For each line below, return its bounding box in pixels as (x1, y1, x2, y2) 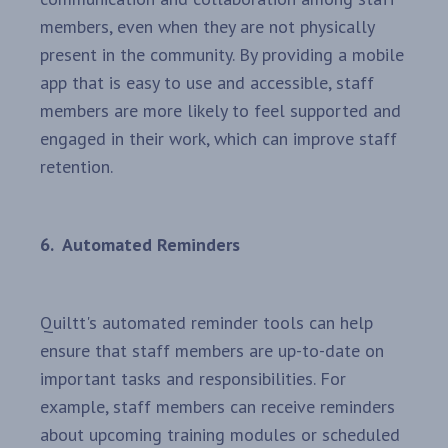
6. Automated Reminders (40, 233, 240, 257)
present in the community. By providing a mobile (40, 43, 404, 67)
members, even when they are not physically (40, 15, 374, 39)
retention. (40, 155, 113, 179)
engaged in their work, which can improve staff (40, 127, 397, 151)
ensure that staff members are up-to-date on (40, 339, 384, 363)
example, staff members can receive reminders (40, 395, 395, 419)
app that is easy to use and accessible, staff (40, 71, 374, 95)
